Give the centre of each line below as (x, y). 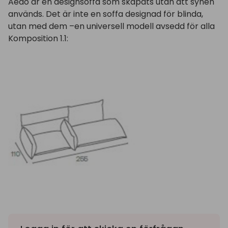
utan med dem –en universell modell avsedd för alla (111, 26)
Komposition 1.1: (38, 38)
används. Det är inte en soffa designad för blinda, (106, 14)
